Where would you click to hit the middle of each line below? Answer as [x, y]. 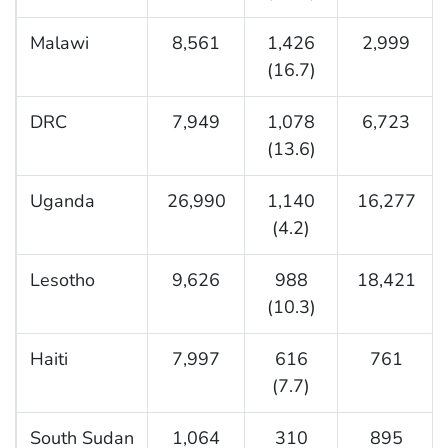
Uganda [62, 201]
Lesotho [62, 280]
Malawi [59, 43]
